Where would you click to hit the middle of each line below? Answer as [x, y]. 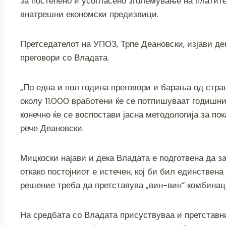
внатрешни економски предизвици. [89, 14]
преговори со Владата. [65, 57]
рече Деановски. [52, 128]
